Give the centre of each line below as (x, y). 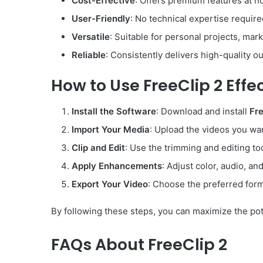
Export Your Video (110, 184)
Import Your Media (111, 130)
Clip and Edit (98, 148)
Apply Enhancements (117, 166)
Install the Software (114, 112)
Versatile (91, 36)
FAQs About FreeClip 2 (139, 245)
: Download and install (203, 112)
